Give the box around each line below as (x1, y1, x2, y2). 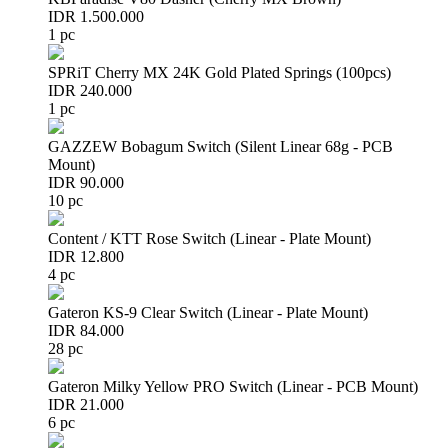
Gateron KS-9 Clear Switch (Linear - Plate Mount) (48, 304, 368, 321)
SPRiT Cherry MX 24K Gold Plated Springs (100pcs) (48, 64, 391, 81)
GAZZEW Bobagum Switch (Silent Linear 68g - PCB (48, 138, 393, 155)
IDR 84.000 (48, 322, 124, 339)
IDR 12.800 (48, 248, 124, 265)
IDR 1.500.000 (48, 8, 144, 25)
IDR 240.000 (48, 82, 132, 99)
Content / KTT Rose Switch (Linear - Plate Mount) (48, 230, 371, 247)
